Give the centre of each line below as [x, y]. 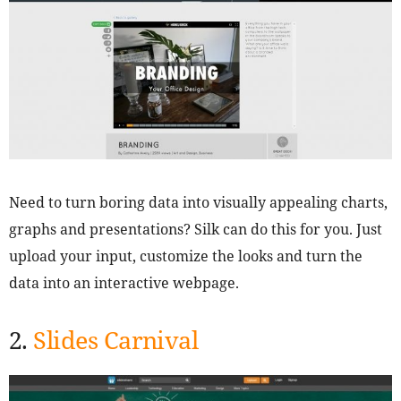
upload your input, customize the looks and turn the [186, 256]
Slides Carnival [116, 340]
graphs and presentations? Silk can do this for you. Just [196, 230]
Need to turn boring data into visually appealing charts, [198, 203]
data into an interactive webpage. [124, 283]
